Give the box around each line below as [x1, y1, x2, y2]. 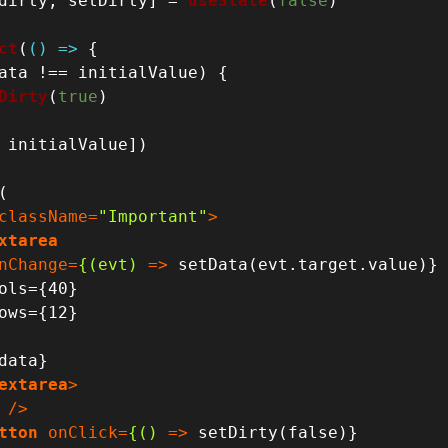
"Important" [98, 206, 209, 226]
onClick [48, 422, 119, 442]
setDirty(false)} [188, 422, 359, 442]
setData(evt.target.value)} [168, 254, 439, 274]
